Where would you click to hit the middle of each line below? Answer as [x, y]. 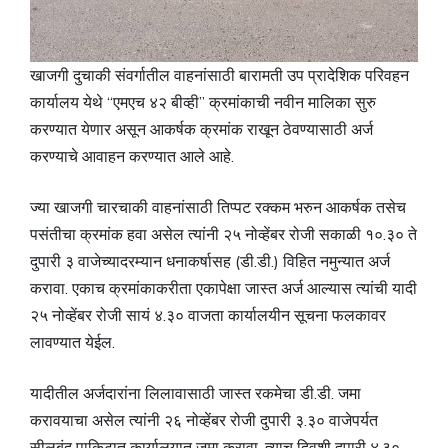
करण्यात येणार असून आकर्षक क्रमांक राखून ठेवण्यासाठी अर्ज [201, 129]
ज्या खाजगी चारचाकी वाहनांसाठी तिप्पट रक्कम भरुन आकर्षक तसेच [218, 207]
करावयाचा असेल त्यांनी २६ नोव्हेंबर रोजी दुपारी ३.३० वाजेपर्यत [204, 420]
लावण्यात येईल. [72, 342]
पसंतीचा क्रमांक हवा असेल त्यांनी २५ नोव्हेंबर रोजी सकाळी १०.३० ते [223, 234]
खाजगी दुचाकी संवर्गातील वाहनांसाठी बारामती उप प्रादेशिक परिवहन [219, 75]
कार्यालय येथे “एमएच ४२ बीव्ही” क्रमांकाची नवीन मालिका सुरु [203, 102]
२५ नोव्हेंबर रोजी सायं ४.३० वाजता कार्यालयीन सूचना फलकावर [208, 315]
